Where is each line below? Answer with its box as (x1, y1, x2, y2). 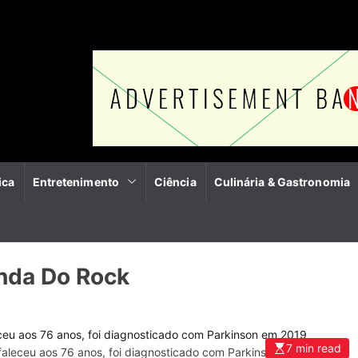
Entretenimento (32, 175, 119, 189)
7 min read (286, 341, 341, 355)
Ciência (153, 175, 197, 189)
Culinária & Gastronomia (213, 175, 350, 189)
